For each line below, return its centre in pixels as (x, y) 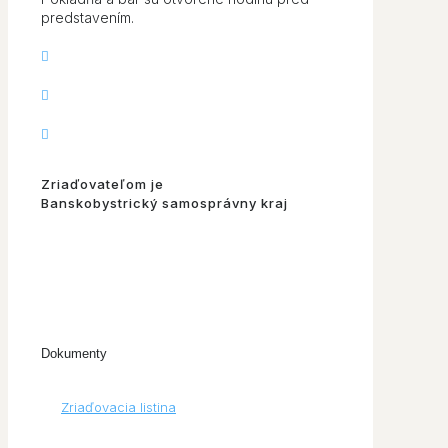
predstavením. (87, 18)
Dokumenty (74, 353)
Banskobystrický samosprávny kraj (164, 202)
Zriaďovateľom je (102, 183)
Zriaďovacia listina (118, 407)
